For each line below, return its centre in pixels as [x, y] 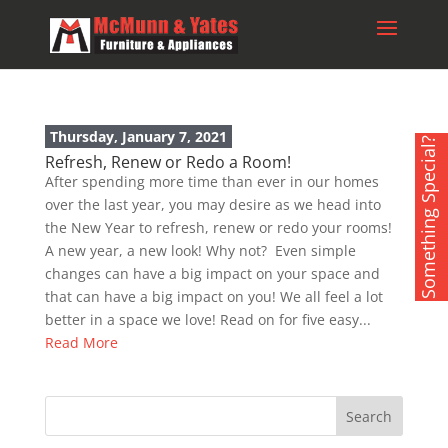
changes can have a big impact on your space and [212, 273]
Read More [81, 342]
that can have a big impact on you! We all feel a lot [213, 296]
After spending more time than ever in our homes [211, 181]
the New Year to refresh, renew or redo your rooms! [220, 227]
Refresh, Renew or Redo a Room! [167, 162]
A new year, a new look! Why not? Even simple [200, 250]
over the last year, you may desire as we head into [212, 204]
